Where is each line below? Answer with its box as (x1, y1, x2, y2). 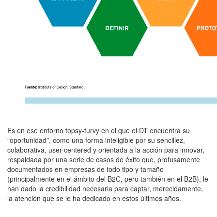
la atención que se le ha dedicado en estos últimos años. (7, 193, 181, 203)
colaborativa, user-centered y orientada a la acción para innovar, (7, 145, 204, 155)
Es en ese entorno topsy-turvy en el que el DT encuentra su (7, 125, 190, 136)
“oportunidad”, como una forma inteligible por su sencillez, (7, 135, 185, 145)
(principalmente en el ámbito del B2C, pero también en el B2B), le (7, 174, 208, 184)
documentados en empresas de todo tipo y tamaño (7, 164, 164, 174)
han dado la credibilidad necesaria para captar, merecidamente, (7, 184, 203, 194)
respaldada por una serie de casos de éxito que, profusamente (7, 155, 200, 165)
